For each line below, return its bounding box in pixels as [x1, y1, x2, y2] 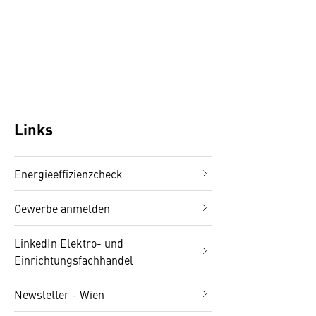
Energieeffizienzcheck [14, 166, 123, 181]
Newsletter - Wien [14, 286, 104, 302]
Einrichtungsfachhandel [14, 252, 133, 267]
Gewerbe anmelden [14, 200, 110, 216]
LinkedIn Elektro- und [14, 235, 123, 250]
